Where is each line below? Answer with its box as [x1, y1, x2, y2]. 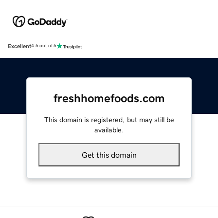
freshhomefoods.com [53, 92, 165, 104]
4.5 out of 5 [31, 43, 56, 49]
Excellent [8, 43, 31, 49]
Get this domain [81, 150, 137, 159]
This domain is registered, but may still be [44, 116, 174, 123]
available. [94, 126, 124, 133]
